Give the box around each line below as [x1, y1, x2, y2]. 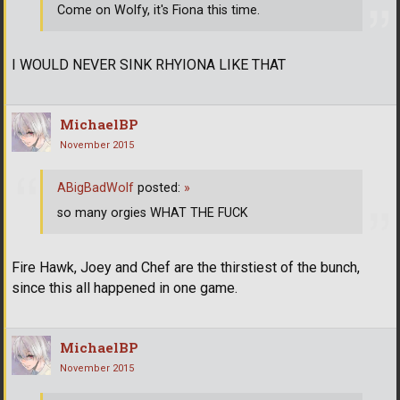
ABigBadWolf [57, 180, 134, 196]
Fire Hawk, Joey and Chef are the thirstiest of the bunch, [12, 258, 360, 276]
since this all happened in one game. [12, 279, 237, 296]
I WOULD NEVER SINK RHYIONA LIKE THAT [12, 55, 286, 73]
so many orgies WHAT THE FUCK [57, 205, 248, 221]
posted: [134, 180, 184, 196]
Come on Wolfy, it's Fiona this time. [57, 3, 260, 19]
